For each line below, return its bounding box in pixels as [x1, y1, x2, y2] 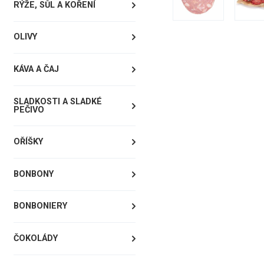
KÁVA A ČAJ [13, 64, 59, 74]
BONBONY [13, 169, 54, 179]
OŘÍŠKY [13, 137, 43, 147]
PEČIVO [13, 104, 44, 115]
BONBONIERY [13, 201, 67, 212]
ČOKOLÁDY [13, 233, 58, 243]
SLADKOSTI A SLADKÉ [13, 96, 102, 107]
